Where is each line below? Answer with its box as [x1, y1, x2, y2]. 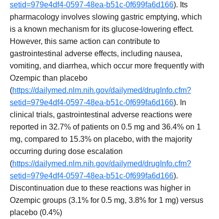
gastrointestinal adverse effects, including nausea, [10, 49, 182, 58]
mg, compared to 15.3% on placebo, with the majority [10, 135, 192, 144]
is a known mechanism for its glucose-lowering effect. [10, 25, 194, 34]
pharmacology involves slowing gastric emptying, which [10, 13, 202, 22]
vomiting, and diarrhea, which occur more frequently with [10, 62, 204, 70]
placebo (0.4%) [10, 208, 62, 217]
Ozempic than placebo [10, 74, 88, 83]
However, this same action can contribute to [10, 37, 160, 46]
